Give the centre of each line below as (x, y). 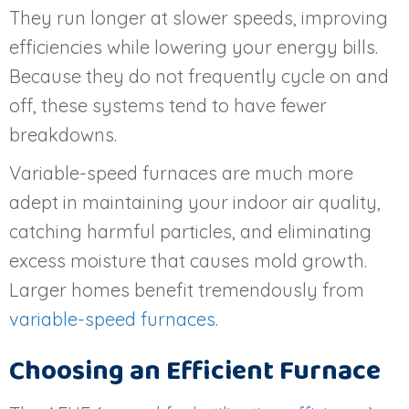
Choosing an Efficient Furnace (195, 371)
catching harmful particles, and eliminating (190, 231)
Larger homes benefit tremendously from (187, 289)
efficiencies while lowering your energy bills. (194, 47)
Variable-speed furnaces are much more (181, 173)
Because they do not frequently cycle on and (199, 76)
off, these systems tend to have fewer (168, 105)
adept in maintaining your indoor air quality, (195, 202)
